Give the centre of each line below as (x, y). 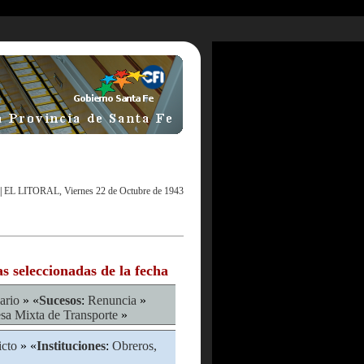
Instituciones (71, 346)
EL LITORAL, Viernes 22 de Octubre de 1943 (94, 191)
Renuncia (112, 300)
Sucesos (60, 300)
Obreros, (134, 346)
